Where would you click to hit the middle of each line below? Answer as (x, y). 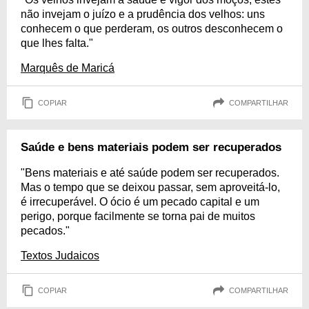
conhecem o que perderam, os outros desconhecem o (152, 29)
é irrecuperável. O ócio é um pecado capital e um (140, 202)
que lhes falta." (57, 43)
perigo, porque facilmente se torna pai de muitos (138, 216)
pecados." (45, 231)
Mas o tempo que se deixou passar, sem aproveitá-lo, (150, 187)
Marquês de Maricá (68, 68)
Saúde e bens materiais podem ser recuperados (151, 147)
